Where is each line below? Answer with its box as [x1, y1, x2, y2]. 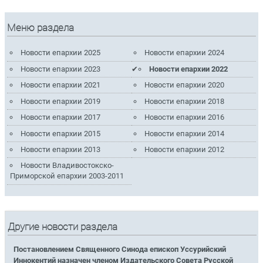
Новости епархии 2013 [20, 145, 100, 154]
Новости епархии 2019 [20, 96, 100, 106]
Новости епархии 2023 [20, 64, 100, 73]
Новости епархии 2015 [20, 129, 100, 138]
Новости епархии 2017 [20, 113, 100, 122]
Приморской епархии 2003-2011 [9, 171, 124, 181]
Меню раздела [7, 22, 75, 33]
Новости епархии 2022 [149, 64, 228, 73]
